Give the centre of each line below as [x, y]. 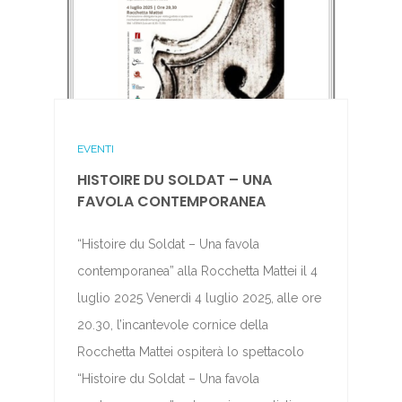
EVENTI [95, 149]
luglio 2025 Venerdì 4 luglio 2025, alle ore [199, 297]
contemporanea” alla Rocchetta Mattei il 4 [197, 271]
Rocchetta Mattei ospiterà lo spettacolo [190, 351]
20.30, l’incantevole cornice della [172, 324]
